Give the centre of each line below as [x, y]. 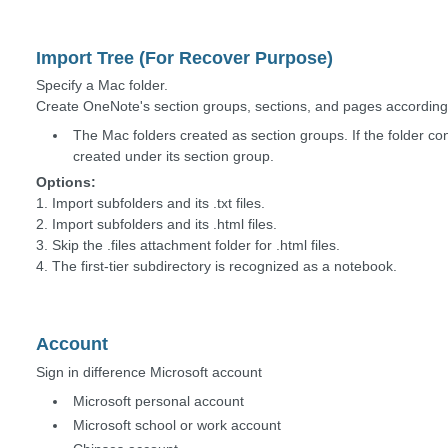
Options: [66, 182]
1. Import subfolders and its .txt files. [150, 203]
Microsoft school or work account [177, 424]
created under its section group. [174, 156]
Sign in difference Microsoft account [149, 371]
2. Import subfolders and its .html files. [156, 224]
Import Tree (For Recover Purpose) [184, 57]
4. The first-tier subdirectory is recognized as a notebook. [216, 266]
